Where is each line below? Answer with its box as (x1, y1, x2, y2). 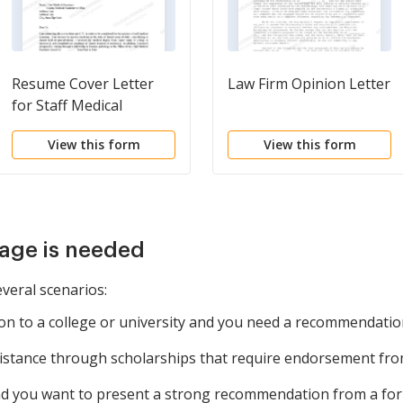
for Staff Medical (12, 94, 122, 115)
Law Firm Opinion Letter (228, 73, 390, 94)
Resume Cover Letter (12, 73, 154, 94)
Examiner (12, 116, 75, 137)
